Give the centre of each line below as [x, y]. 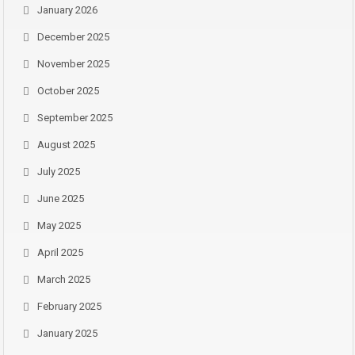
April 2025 [60, 252]
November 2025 [73, 64]
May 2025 [59, 225]
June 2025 [61, 198]
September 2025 [75, 118]
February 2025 [69, 306]
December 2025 [73, 37]
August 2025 [66, 145]
